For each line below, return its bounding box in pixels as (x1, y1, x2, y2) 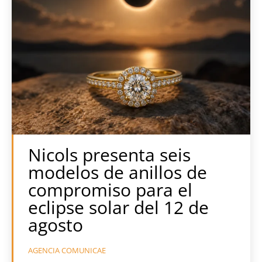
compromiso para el (28, 178, 192, 202)
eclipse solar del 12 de (28, 195, 209, 220)
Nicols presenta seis (28, 143, 191, 167)
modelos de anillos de (28, 160, 207, 185)
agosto (28, 213, 83, 237)
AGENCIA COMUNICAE (28, 245, 106, 256)
